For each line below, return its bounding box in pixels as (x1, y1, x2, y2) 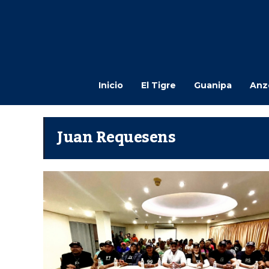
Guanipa (193, 79, 232, 91)
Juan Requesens (57, 122, 175, 153)
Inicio (98, 79, 123, 91)
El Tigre (141, 79, 176, 91)
